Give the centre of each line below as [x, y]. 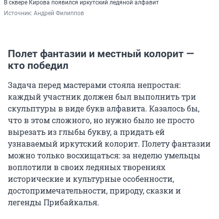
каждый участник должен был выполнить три [102, 97]
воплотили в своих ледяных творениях [87, 167]
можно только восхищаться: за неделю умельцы [104, 155]
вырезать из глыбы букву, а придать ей [86, 132]
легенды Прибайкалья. [54, 202]
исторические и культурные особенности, [91, 179]
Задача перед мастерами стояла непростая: [94, 85]
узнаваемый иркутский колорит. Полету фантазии [109, 144]
